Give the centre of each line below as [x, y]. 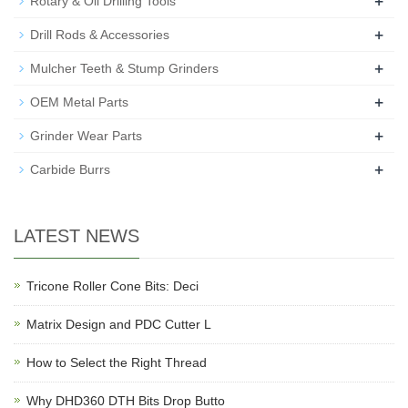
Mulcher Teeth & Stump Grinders [124, 68]
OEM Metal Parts [79, 102]
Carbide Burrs [70, 169]
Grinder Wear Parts [86, 136]
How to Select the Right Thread [117, 362]
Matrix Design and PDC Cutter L [119, 324]
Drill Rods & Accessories [100, 35]
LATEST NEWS [76, 236]
